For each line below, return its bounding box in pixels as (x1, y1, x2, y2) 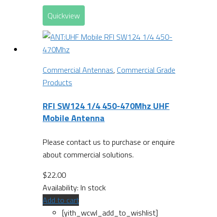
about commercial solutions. (43, 149, 134, 161)
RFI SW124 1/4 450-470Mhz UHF (43, 99, 170, 113)
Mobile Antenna (43, 111, 105, 125)
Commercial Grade (117, 63, 175, 76)
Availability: (43, 182, 80, 194)
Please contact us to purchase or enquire (43, 136, 175, 148)
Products (43, 76, 72, 88)
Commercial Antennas (43, 63, 113, 76)
